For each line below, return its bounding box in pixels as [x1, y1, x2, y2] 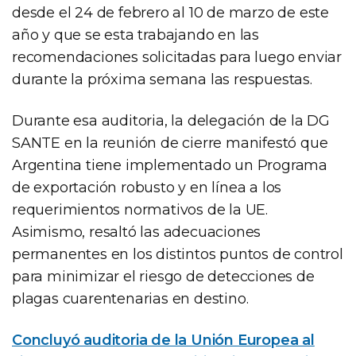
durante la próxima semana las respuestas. [12, 70, 312, 88]
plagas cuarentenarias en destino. [12, 289, 249, 308]
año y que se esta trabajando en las [12, 25, 259, 44]
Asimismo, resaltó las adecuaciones [12, 222, 261, 241]
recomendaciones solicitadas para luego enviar [12, 48, 342, 66]
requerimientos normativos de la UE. [12, 200, 268, 219]
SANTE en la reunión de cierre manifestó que [12, 133, 328, 152]
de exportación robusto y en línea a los [12, 178, 282, 196]
